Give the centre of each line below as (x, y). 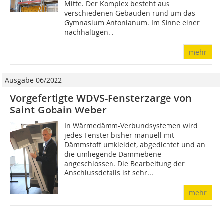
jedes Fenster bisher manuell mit (120, 135)
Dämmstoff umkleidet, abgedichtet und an (135, 145)
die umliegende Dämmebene (113, 154)
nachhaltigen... (89, 32)
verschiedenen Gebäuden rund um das (130, 13)
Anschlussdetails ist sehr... (109, 173)
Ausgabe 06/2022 (33, 80)
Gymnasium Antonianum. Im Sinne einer (132, 23)
